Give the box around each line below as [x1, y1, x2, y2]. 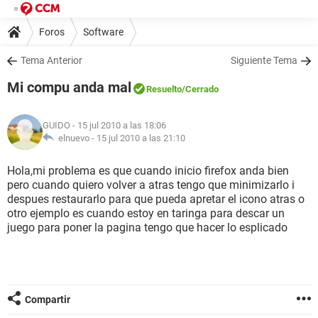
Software [83, 26, 124, 38]
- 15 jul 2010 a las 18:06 [70, 120, 166, 131]
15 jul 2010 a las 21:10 [97, 133, 185, 143]
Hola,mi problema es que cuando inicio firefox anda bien [7, 164, 289, 177]
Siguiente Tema [231, 55, 297, 66]
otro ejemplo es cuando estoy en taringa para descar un [7, 207, 285, 220]
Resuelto [146, 84, 182, 94]
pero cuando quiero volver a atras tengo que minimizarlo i [7, 178, 295, 192]
